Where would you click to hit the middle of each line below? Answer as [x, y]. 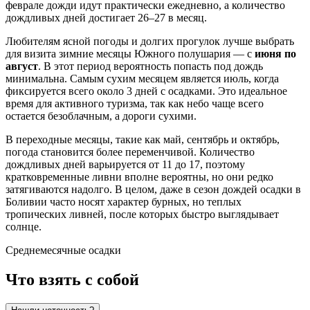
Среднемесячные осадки [63, 250]
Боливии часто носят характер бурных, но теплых [124, 202]
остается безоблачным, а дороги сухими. [101, 116]
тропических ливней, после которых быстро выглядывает [142, 215]
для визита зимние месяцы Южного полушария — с [130, 54]
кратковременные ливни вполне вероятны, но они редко [139, 177]
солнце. [24, 227]
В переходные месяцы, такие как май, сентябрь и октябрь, [143, 140]
